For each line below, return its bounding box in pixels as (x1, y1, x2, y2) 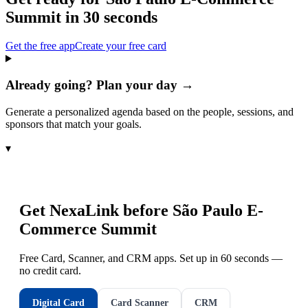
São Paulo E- (173, 201, 263, 219)
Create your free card (75, 40, 166, 52)
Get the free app (5, 40, 75, 52)
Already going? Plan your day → (5, 78, 194, 93)
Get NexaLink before (19, 201, 173, 219)
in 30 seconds (61, 8, 157, 26)
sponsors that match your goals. (5, 118, 142, 130)
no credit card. (19, 264, 81, 276)
